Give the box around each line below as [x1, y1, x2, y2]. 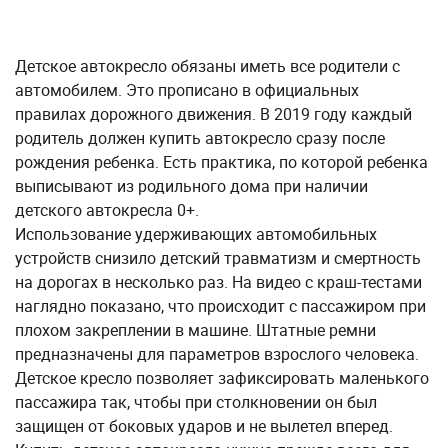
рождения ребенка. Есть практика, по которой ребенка [15, 151, 428, 173]
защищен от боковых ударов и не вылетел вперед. [15, 415, 393, 437]
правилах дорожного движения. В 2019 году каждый [15, 103, 412, 125]
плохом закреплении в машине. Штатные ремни [15, 319, 376, 341]
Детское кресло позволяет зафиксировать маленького [15, 367, 429, 389]
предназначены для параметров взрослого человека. [15, 343, 419, 365]
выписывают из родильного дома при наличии [15, 175, 368, 197]
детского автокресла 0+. [15, 199, 199, 221]
